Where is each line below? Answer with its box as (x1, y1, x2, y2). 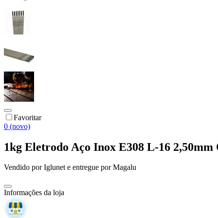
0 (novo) (4, 122, 30, 130)
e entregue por (65, 163, 111, 172)
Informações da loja (4, 188, 64, 197)
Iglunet (44, 163, 65, 172)
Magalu (113, 163, 136, 172)
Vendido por (4, 163, 44, 172)
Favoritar (14, 113, 41, 122)
